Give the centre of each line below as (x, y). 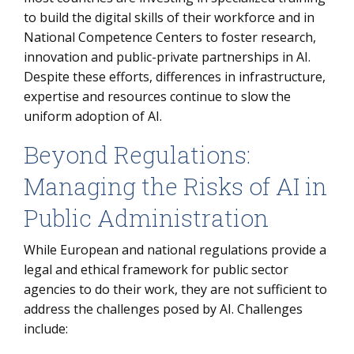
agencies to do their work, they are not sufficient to (175, 289)
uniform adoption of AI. (93, 116)
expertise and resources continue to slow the (157, 96)
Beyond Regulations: (137, 154)
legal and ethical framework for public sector (156, 269)
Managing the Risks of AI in (175, 186)
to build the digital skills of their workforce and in (169, 17)
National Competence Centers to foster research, (170, 37)
